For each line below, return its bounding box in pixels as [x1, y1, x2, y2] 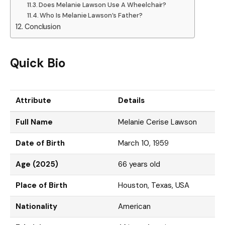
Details [118, 95, 145, 105]
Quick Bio [10, 55, 65, 71]
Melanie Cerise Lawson [118, 117, 197, 127]
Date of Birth [16, 138, 65, 148]
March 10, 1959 [118, 138, 169, 148]
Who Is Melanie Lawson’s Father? [40, 11, 143, 20]
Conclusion [24, 22, 61, 32]
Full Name [16, 117, 53, 127]
